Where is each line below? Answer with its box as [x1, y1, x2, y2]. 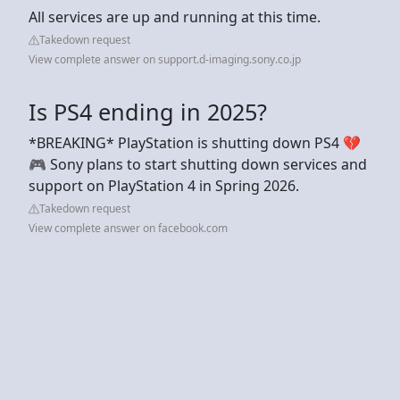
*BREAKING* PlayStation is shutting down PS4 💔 [29, 132, 361, 153]
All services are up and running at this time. [29, 6, 321, 27]
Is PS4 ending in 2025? [29, 96, 267, 127]
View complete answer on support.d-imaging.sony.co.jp [29, 51, 301, 67]
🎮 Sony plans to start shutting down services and [29, 154, 367, 174]
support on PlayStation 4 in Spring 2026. [29, 175, 299, 196]
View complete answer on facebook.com [29, 220, 228, 236]
